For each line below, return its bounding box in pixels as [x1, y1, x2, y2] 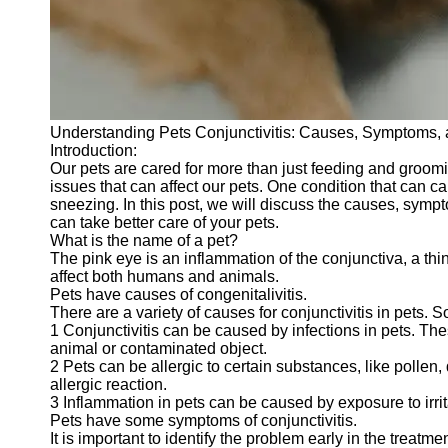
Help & [32, 50, 81, 67]
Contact [32, 104, 87, 121]
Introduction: [50, 142, 137, 159]
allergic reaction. [50, 376, 167, 393]
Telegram [32, 16, 98, 33]
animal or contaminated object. [50, 340, 267, 357]
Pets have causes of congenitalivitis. [50, 286, 307, 303]
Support [32, 68, 88, 85]
